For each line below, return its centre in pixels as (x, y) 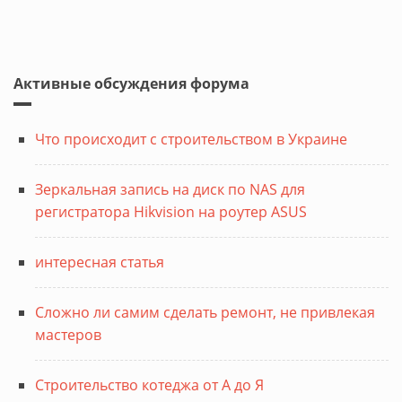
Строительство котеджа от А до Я (149, 385)
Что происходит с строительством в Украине (191, 139)
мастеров (68, 334)
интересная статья (100, 262)
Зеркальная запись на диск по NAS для (170, 189)
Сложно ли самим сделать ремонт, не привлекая (205, 312)
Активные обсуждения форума (131, 83)
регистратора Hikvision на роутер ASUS (171, 211)
